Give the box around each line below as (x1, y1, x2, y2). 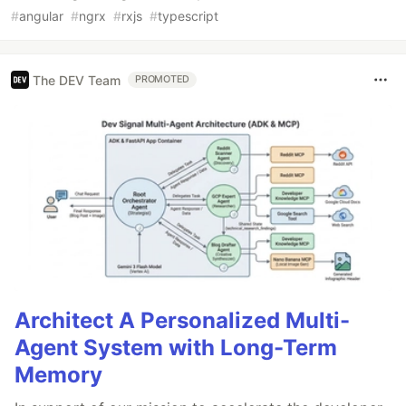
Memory (14, 361, 102, 388)
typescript (158, 8, 218, 24)
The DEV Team (33, 72, 121, 88)
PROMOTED (135, 73, 190, 86)
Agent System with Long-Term (14, 333, 337, 361)
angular (19, 8, 63, 24)
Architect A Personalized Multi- (14, 306, 350, 333)
